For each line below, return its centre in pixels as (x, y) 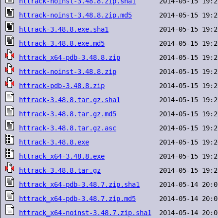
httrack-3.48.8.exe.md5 (62, 43)
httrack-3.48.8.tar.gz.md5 (68, 114)
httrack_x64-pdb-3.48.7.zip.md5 (77, 199)
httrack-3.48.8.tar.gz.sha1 (70, 100)
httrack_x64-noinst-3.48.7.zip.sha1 (85, 213)
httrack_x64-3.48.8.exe (62, 156)
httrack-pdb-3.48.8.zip (62, 86)
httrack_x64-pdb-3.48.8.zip (70, 57)
